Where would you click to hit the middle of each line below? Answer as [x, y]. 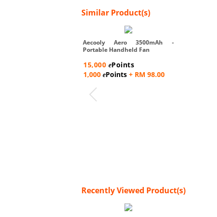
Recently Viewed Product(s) [133, 190]
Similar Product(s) [116, 12]
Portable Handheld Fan [116, 49]
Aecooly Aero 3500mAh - [128, 42]
